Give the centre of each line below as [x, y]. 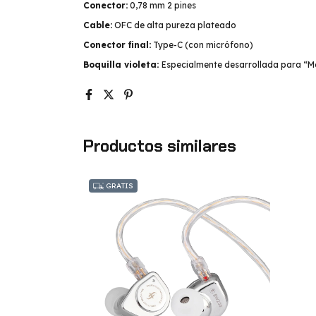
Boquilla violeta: [122, 65]
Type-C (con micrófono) [202, 45]
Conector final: [117, 45]
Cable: [98, 25]
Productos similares [160, 146]
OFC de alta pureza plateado [174, 25]
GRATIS [119, 186]
